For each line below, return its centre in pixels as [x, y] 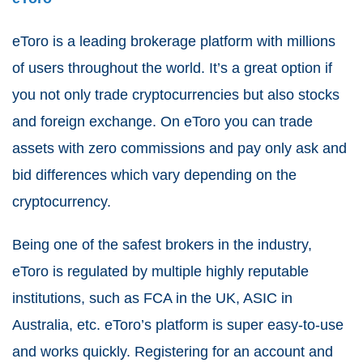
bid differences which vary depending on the [154, 175]
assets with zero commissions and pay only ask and [179, 149]
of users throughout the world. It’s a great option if [172, 68]
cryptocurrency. [64, 202]
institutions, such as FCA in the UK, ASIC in [152, 299]
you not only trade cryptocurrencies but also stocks [176, 95]
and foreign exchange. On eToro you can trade [162, 122]
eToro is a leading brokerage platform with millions [174, 42]
